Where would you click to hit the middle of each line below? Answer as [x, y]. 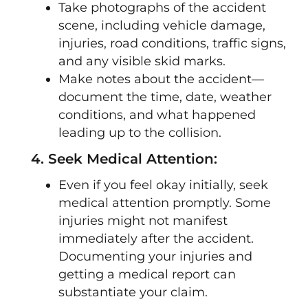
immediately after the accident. [156, 239]
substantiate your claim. [133, 292]
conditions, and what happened [157, 115]
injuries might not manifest [143, 221]
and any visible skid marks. [142, 61]
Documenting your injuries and [155, 256]
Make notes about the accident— [161, 79]
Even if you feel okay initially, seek [163, 185]
